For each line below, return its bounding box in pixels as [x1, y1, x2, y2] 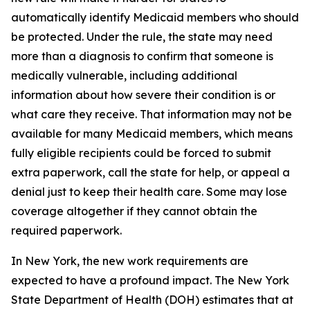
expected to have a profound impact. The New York [11, 273, 289, 287]
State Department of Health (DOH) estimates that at [11, 293, 293, 307]
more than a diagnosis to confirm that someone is [11, 49, 273, 63]
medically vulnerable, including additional [11, 69, 237, 82]
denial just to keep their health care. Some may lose [11, 185, 287, 199]
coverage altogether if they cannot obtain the [11, 204, 257, 218]
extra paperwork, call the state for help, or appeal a [11, 165, 290, 179]
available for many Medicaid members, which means [11, 127, 293, 140]
